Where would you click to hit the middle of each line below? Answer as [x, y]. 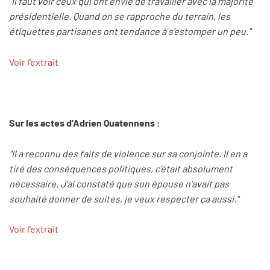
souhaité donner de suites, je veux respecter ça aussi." [124, 198]
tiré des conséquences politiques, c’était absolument [121, 168]
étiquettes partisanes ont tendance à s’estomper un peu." [130, 31]
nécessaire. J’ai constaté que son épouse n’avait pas [119, 183]
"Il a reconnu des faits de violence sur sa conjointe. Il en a [128, 153]
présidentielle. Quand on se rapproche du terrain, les [120, 16]
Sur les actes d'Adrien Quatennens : [85, 122]
